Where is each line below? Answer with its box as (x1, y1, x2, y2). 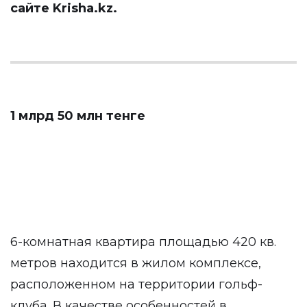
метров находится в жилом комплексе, (10, 256, 261, 271)
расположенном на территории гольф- (10, 277, 262, 292)
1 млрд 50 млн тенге (10, 108, 145, 123)
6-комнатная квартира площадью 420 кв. (10, 234, 276, 249)
